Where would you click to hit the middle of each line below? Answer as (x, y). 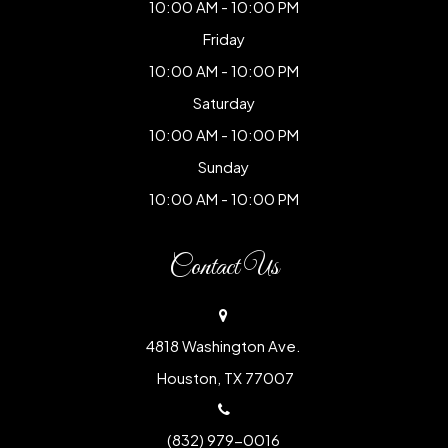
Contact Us (223, 267)
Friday (223, 38)
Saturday (223, 102)
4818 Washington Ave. (224, 345)
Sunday (224, 166)
